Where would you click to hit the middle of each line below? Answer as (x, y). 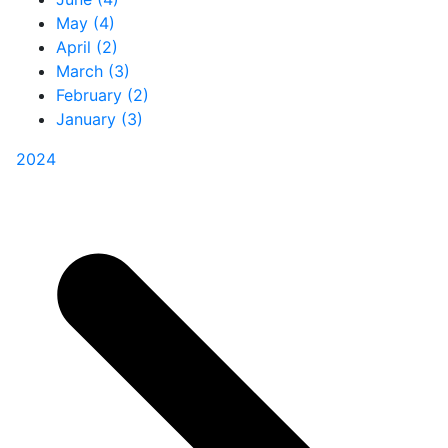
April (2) (87, 46)
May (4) (85, 22)
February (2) (102, 94)
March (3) (93, 70)
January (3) (99, 118)
